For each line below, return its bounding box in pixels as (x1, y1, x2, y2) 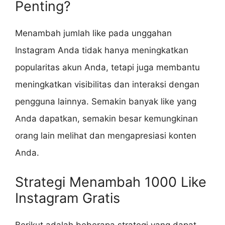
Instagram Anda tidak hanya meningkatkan (15, 45, 188, 56)
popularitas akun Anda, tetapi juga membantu (15, 62, 200, 73)
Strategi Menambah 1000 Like (15, 173, 206, 190)
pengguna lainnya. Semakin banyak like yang (15, 96, 196, 107)
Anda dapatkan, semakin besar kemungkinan (15, 114, 198, 124)
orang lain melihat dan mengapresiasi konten (15, 131, 196, 141)
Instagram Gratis (15, 189, 120, 206)
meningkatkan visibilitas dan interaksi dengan (15, 79, 199, 90)
